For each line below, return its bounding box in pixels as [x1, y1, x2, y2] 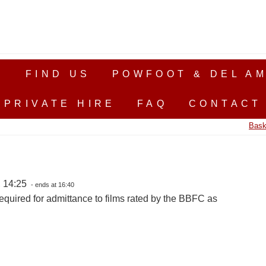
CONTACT [189, 99, 262, 109]
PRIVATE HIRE [4, 99, 116, 109]
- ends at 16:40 [28, 181, 74, 188]
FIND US [25, 69, 91, 79]
